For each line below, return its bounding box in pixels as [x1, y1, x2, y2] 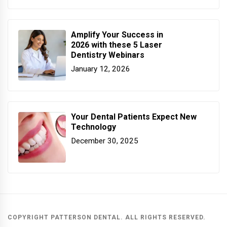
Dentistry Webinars [71, 50, 144, 60]
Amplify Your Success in [71, 29, 163, 40]
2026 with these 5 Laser [71, 40, 162, 50]
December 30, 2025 [71, 136, 138, 146]
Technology [71, 122, 116, 132]
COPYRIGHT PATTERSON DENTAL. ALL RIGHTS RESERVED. [8, 213, 206, 221]
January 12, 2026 [71, 64, 130, 74]
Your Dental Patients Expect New [71, 111, 197, 122]
